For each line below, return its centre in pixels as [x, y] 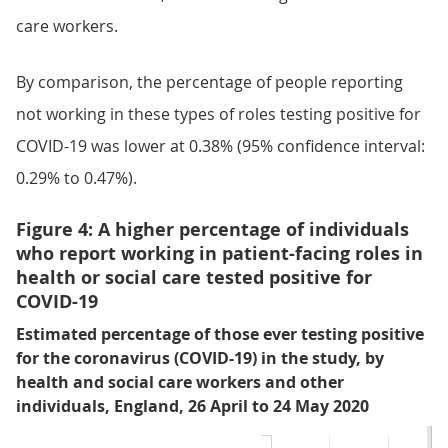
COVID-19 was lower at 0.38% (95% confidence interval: [220, 146]
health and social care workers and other [180, 382]
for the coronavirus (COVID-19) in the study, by [200, 358]
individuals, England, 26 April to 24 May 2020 [192, 406]
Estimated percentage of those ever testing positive [220, 334]
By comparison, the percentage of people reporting [209, 82]
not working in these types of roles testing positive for [218, 114]
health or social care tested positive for [194, 278]
